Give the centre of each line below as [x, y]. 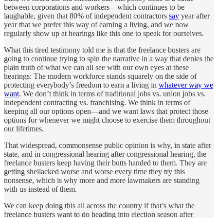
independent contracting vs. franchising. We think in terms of [97, 102]
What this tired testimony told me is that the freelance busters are [102, 50]
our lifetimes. [24, 128]
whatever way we [186, 85]
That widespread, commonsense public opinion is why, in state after [108, 145]
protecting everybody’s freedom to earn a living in [81, 85]
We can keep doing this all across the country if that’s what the [99, 205]
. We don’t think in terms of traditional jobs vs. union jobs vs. [112, 93]
